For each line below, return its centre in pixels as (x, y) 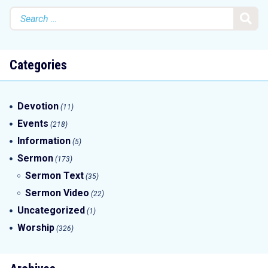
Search (24, 12)
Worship (36, 228)
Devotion (38, 106)
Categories (38, 65)
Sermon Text (54, 176)
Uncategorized (51, 210)
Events (33, 124)
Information (44, 141)
